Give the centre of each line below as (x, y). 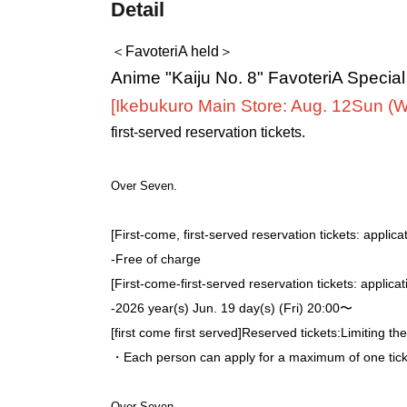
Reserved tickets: (291, 332)
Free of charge (158, 258)
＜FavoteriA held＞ (172, 51)
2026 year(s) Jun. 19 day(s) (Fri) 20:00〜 (234, 308)
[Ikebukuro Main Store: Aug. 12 (231, 105)
